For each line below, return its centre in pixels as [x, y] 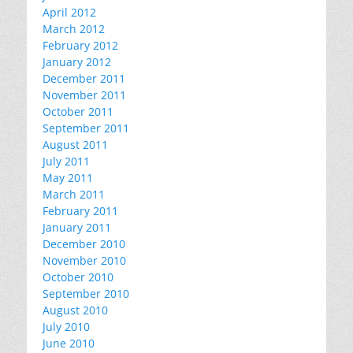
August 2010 [75, 310]
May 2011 [68, 178]
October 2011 [78, 111]
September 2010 [86, 294]
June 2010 [69, 343]
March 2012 [74, 29]
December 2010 [84, 244]
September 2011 [86, 128]
